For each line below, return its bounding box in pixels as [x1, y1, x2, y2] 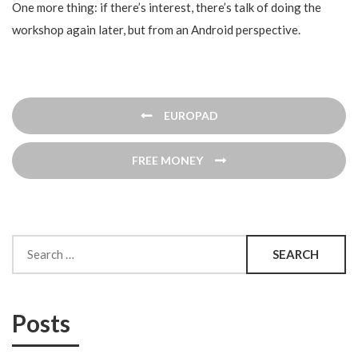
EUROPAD [163, 109, 218, 122]
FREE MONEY [132, 153, 203, 167]
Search [11, 235, 47, 249]
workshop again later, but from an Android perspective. [12, 22, 300, 37]
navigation [11, 121, 122, 150]
